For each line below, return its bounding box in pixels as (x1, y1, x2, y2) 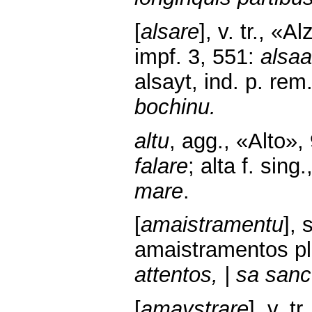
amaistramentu (141, 212, 283, 237)
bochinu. (134, 95, 216, 119)
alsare (141, 19, 199, 44)
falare (134, 153, 188, 178)
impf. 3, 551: (134, 45, 260, 69)
